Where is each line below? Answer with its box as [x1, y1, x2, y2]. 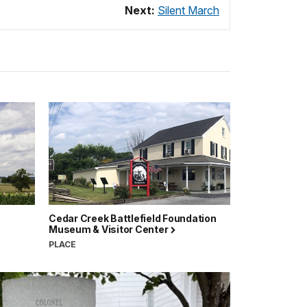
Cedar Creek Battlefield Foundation [49, 212, 217, 224]
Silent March [158, 3, 219, 17]
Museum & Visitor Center [49, 223, 170, 235]
